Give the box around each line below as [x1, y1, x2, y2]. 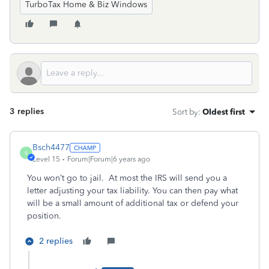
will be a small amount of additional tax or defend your [27, 198, 238, 208]
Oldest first [202, 107, 245, 116]
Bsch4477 [32, 142, 70, 153]
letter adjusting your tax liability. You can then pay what [27, 186, 238, 196]
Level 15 [32, 155, 60, 163]
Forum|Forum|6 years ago [67, 155, 150, 163]
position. [27, 211, 66, 221]
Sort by [172, 107, 198, 116]
